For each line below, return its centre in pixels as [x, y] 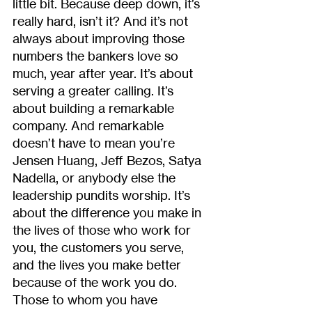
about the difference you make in [109, 212]
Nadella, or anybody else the [96, 177]
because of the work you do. [96, 282]
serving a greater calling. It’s [95, 90]
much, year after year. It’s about [104, 73]
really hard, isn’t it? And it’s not [102, 21]
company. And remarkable [90, 125]
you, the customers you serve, [100, 247]
